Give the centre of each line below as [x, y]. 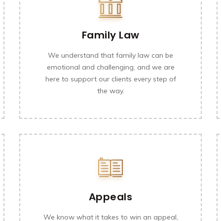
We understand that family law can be [110, 55]
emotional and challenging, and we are [110, 67]
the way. [110, 91]
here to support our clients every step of [110, 79]
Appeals [110, 197]
